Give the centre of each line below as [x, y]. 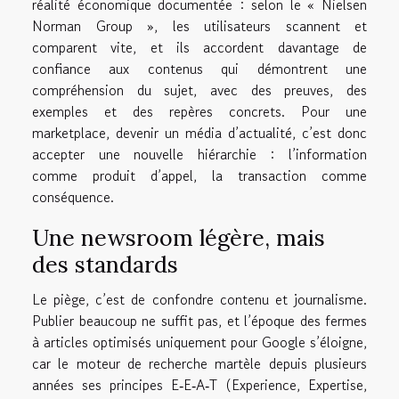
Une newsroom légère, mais [179, 238]
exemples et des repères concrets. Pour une [199, 112]
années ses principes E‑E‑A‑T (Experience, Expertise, [199, 385]
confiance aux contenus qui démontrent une [199, 69]
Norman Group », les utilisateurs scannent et [199, 26]
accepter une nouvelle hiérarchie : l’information [199, 155]
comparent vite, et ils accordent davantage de [199, 48]
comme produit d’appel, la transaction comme [199, 176]
